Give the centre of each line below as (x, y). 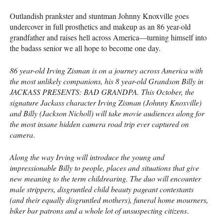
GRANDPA (119, 91)
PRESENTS (61, 91)
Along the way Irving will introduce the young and (87, 157)
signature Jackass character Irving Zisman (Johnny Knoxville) (106, 102)
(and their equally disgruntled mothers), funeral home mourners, (109, 200)
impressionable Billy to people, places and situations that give (104, 167)
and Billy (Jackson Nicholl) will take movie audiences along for (107, 113)
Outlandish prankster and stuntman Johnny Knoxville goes (99, 16)
